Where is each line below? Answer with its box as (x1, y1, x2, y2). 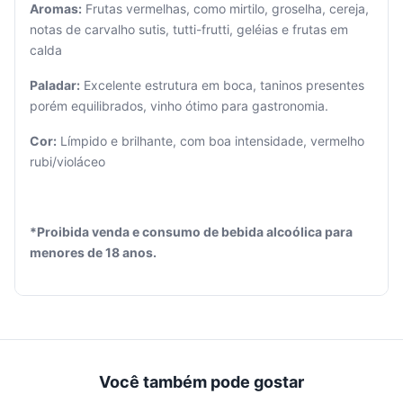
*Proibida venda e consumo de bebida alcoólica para (30, 224, 353, 239)
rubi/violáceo (30, 154, 105, 169)
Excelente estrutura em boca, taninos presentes (80, 77, 364, 93)
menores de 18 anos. (30, 245, 157, 260)
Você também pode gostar (99, 372, 304, 391)
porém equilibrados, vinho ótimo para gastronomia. (30, 98, 328, 113)
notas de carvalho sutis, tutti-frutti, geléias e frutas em (30, 22, 348, 37)
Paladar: (30, 77, 80, 93)
